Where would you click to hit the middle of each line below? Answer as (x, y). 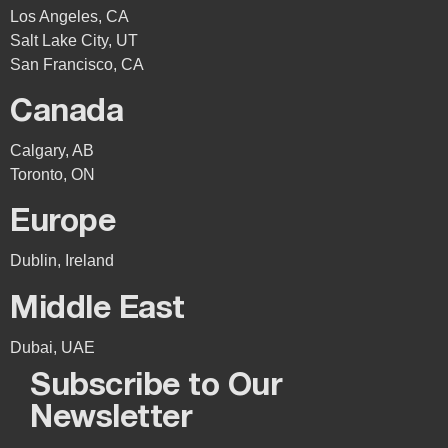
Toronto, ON (52, 175)
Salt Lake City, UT (74, 41)
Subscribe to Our (156, 387)
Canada (66, 113)
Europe (62, 223)
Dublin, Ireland (62, 261)
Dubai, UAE (52, 348)
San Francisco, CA (77, 65)
